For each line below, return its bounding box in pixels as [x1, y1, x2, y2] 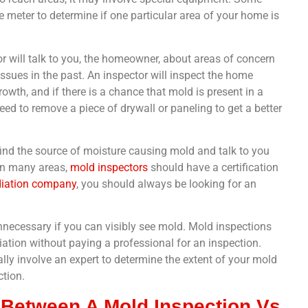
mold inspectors [70, 160, 148, 174]
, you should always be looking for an [76, 177, 256, 190]
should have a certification [148, 160, 278, 174]
